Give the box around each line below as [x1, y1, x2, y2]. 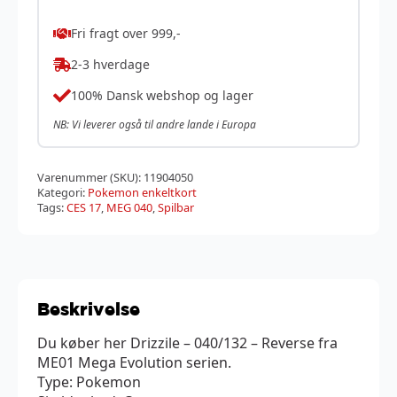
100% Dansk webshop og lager [71, 87, 253, 105]
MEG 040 [106, 198, 152, 215]
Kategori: [37, 183, 88, 200]
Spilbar [158, 198, 194, 215]
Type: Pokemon [37, 371, 141, 392]
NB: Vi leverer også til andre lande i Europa [53, 116, 256, 132]
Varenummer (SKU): [37, 168, 144, 185]
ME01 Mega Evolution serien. [37, 352, 231, 372]
